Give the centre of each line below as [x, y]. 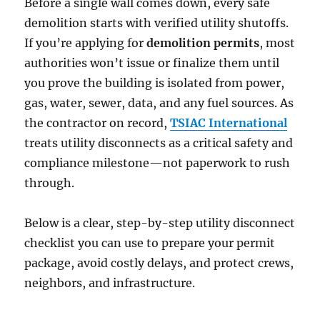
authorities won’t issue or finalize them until [152, 62]
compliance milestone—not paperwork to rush [157, 162]
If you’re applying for [86, 42]
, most [277, 42]
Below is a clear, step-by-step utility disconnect [160, 222]
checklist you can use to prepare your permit [150, 242]
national [263, 122]
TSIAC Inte [202, 122]
